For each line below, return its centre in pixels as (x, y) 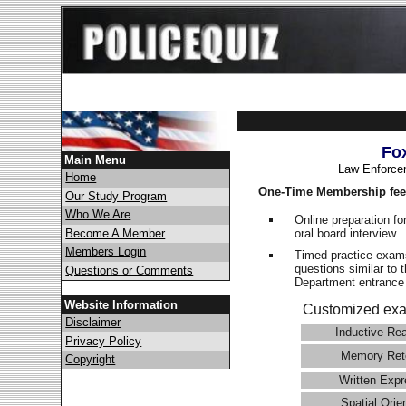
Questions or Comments (130, 270)
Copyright (91, 359)
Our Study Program (116, 196)
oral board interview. (349, 233)
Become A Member (116, 233)
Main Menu (96, 159)
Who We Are (98, 215)
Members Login (106, 252)
